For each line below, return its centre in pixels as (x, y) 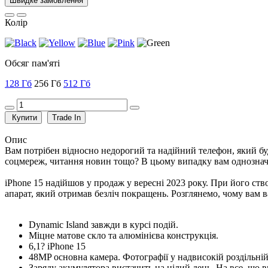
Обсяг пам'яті (32, 63)
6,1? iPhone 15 (57, 246)
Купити (25, 117)
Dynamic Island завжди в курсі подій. (103, 224)
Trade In (66, 117)
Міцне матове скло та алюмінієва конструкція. (124, 235)
